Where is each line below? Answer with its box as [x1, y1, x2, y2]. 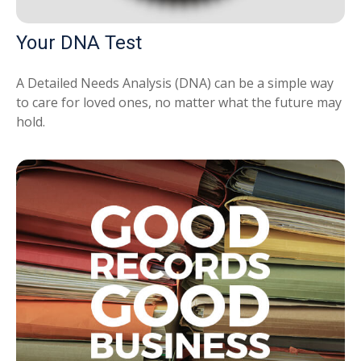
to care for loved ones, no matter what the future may [16, 93, 342, 112]
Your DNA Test [16, 31, 142, 55]
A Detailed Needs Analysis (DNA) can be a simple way [16, 74, 334, 93]
